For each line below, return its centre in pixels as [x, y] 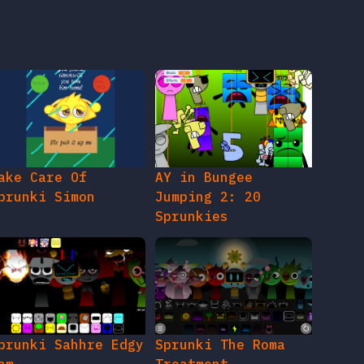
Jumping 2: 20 [208, 197]
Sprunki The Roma [221, 345]
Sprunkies [192, 217]
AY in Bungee [204, 178]
